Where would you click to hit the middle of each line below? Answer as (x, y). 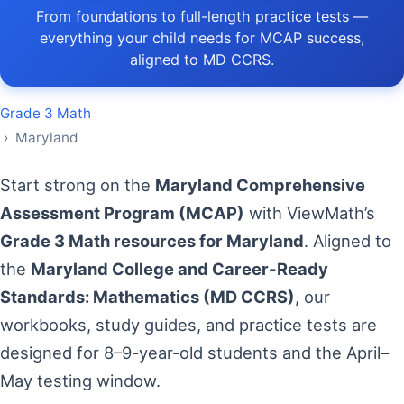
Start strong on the (83, 185)
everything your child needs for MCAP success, (202, 38)
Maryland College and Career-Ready (179, 269)
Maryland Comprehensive (260, 185)
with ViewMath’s (310, 213)
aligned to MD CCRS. (202, 60)
